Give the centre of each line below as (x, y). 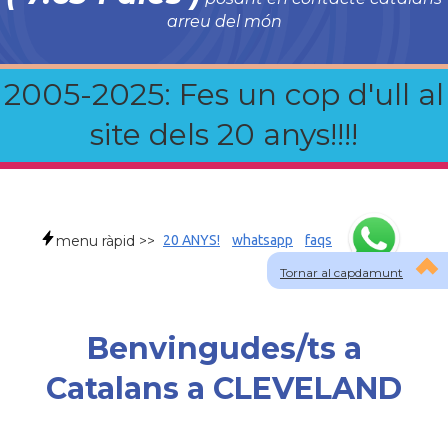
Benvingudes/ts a (224, 348)
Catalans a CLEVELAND (224, 388)
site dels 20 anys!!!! (224, 134)
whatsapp (262, 240)
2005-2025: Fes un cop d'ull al (224, 94)
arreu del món (224, 21)
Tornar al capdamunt (341, 272)
